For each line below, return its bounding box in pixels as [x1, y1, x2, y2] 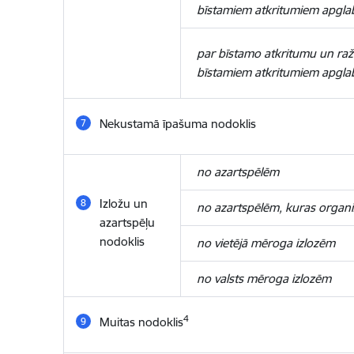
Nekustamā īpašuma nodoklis [99, 116, 256, 131]
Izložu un [99, 196, 148, 211]
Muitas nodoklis [99, 314, 183, 330]
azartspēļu [99, 215, 155, 230]
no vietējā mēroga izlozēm [196, 235, 335, 250]
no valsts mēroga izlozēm [196, 271, 331, 286]
